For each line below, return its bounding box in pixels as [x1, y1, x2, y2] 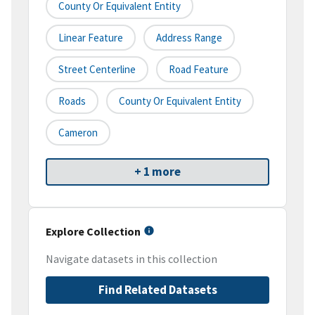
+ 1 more [134, 164, 181, 180]
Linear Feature [58, 31, 123, 45]
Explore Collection [46, 224, 141, 239]
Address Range [156, 31, 222, 45]
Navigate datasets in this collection [46, 252, 217, 266]
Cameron [58, 126, 98, 140]
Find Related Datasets [98, 282, 217, 298]
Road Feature [169, 63, 229, 77]
